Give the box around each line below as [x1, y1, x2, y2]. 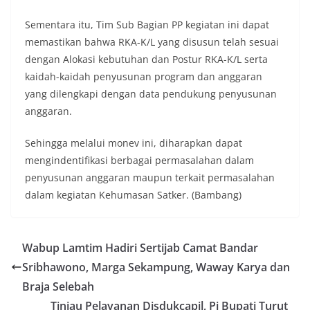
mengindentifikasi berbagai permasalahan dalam [25, 154, 254, 167]
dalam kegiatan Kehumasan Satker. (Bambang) [25, 188, 241, 202]
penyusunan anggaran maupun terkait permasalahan [25, 171, 275, 185]
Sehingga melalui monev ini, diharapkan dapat [25, 136, 242, 150]
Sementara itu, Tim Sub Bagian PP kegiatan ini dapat [25, 18, 269, 32]
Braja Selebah [22, 279, 94, 295]
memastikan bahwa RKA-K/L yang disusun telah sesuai [25, 35, 279, 49]
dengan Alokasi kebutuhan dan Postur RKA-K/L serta [25, 53, 268, 66]
